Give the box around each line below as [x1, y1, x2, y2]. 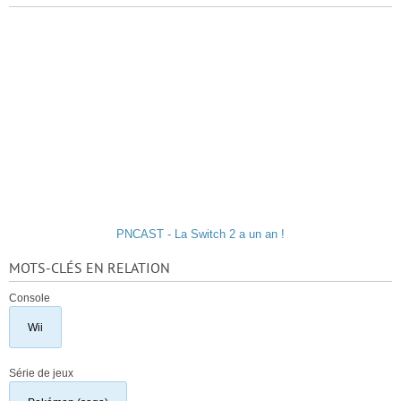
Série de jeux [9, 367, 73, 380]
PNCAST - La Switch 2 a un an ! [116, 227, 285, 242]
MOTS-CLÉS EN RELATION [9, 260, 170, 277]
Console [9, 292, 50, 304]
